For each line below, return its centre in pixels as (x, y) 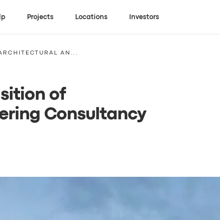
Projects (41, 17)
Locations (92, 17)
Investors (144, 17)
